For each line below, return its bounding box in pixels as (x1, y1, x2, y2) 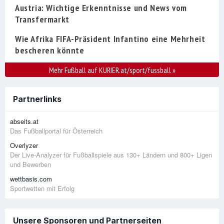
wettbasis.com (10, 174, 52, 184)
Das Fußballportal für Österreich (10, 126, 102, 136)
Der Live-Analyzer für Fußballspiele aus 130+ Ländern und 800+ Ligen (10, 150, 212, 160)
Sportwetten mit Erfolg (10, 183, 74, 193)
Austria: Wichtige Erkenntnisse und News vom (15, 2, 187, 14)
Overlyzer (10, 140, 38, 150)
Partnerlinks (13, 94, 61, 104)
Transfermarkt (15, 13, 69, 25)
